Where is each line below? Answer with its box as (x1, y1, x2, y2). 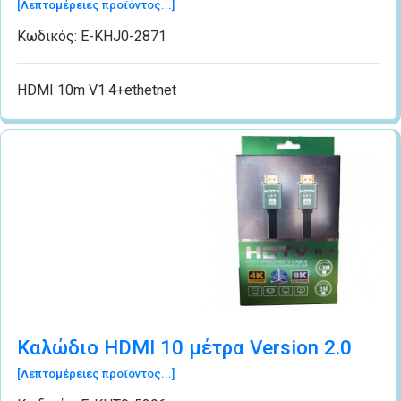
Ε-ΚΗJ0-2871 (81, 27, 166, 45)
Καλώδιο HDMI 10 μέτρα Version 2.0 (17, 335, 352, 359)
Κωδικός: (17, 27, 81, 45)
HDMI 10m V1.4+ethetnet (17, 81, 176, 98)
